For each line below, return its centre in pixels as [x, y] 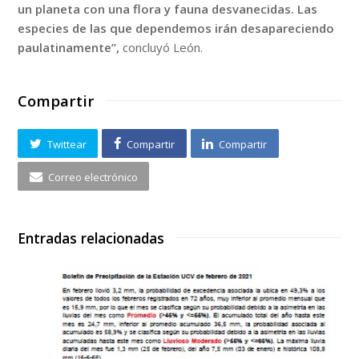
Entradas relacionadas [91, 238]
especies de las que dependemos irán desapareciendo [176, 28]
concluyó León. [161, 48]
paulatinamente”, [69, 48]
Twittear [67, 144]
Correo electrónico [93, 177]
